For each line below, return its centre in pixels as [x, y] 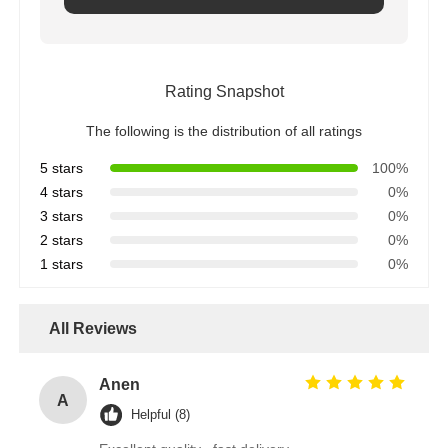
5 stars [62, 168]
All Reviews [93, 329]
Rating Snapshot [224, 92]
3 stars [62, 216]
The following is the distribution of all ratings [224, 131]
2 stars [62, 240]
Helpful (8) [161, 415]
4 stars [62, 192]
